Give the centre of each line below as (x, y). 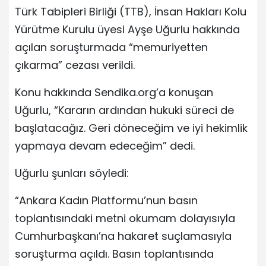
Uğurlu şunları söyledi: (72, 173)
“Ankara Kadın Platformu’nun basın (106, 200)
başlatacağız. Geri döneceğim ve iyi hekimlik (131, 128)
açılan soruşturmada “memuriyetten (111, 47)
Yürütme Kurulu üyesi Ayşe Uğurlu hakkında (127, 29)
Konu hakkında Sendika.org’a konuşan (114, 92)
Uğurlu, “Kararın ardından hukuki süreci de (124, 110)
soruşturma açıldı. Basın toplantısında (114, 254)
